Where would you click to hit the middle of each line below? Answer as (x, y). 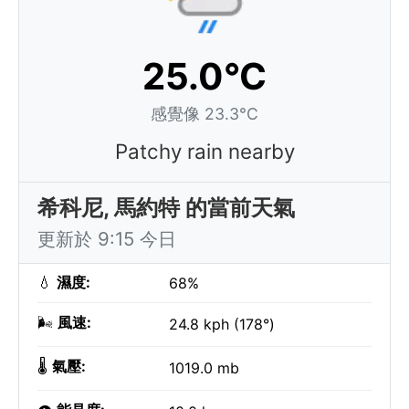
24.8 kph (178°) (222, 324)
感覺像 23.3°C (204, 114)
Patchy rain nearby (204, 151)
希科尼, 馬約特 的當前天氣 (166, 208)
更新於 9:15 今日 (107, 239)
